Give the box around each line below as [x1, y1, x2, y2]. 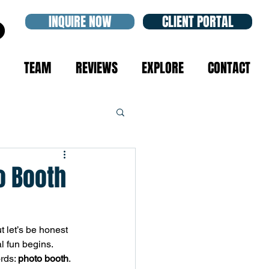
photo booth [18, 253, 68, 264]
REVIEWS [76, 58, 118, 77]
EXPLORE [142, 58, 184, 77]
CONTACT [208, 58, 250, 77]
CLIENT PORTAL [162, 12, 234, 31]
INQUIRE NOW [48, 12, 112, 31]
